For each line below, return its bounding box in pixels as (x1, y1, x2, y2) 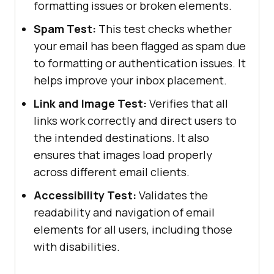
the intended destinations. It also (34, 130, 209, 145)
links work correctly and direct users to (34, 113, 237, 128)
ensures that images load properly (34, 147, 212, 162)
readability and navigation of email (34, 204, 215, 220)
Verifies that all (147, 95, 228, 111)
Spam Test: (34, 21, 96, 36)
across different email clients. (34, 164, 190, 179)
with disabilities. (34, 239, 120, 254)
